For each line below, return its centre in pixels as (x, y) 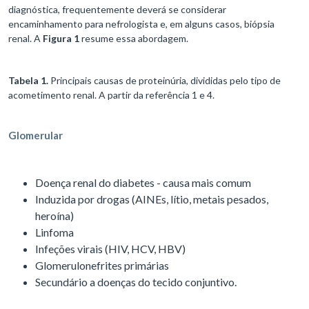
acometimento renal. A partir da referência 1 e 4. (112, 95)
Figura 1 (62, 39)
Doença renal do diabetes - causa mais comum (144, 183)
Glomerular (36, 136)
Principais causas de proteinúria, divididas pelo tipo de (166, 81)
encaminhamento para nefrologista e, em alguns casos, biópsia (141, 24)
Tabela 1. (29, 81)
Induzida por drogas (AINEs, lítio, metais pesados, (152, 199)
